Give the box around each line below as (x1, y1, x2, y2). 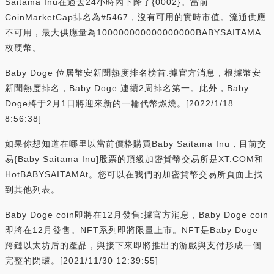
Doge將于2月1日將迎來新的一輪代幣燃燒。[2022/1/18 (5, 98, 234, 108)
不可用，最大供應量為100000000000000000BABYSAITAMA (5, 27, 261, 37)
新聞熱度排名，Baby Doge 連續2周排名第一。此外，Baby (5, 83, 249, 93)
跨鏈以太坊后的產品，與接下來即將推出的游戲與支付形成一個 (5, 240, 262, 250)
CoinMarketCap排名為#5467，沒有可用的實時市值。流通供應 (5, 12, 266, 22)
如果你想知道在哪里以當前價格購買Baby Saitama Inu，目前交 (5, 138, 267, 149)
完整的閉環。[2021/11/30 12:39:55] (5, 255, 158, 265)
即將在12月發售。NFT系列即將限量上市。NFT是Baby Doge (5, 224, 258, 235)
